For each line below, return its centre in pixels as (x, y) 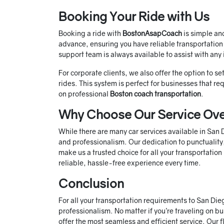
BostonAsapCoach (152, 33)
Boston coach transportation (155, 93)
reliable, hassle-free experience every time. (130, 162)
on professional (84, 93)
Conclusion (91, 183)
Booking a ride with (90, 33)
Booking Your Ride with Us (134, 16)
